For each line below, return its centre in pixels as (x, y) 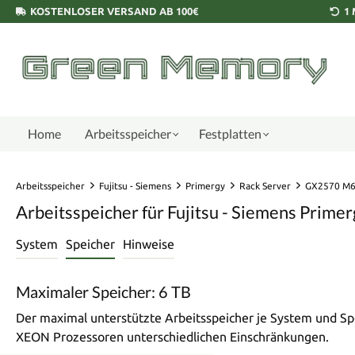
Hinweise (149, 244)
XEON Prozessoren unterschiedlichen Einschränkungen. (172, 337)
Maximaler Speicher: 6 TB (103, 292)
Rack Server (265, 186)
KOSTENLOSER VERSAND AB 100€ (114, 11)
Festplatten (230, 134)
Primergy (205, 186)
